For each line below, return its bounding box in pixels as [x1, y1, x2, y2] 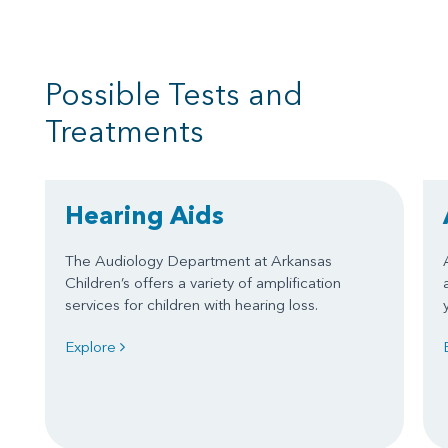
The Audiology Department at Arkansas [65, 251, 332, 270]
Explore [65, 337, 120, 356]
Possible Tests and [45, 76, 303, 113]
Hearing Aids [65, 200, 224, 230]
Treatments [45, 113, 204, 150]
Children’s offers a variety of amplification [65, 273, 341, 292]
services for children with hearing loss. [65, 295, 318, 314]
